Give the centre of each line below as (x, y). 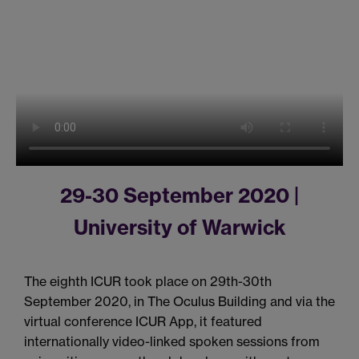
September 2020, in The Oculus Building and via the (179, 302)
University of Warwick (179, 228)
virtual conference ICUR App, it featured (143, 322)
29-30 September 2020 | (179, 196)
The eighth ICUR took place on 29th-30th (148, 282)
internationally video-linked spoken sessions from (172, 342)
